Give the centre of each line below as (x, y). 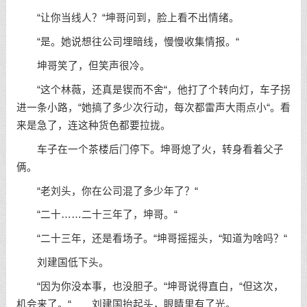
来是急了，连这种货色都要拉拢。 (93, 125)
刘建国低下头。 (62, 262)
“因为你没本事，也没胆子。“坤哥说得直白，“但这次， (150, 286)
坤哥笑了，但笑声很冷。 (83, 66)
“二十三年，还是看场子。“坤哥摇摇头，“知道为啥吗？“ (151, 239)
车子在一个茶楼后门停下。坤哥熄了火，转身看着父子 (150, 149)
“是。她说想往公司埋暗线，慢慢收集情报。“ (127, 42)
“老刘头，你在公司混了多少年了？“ (107, 191)
